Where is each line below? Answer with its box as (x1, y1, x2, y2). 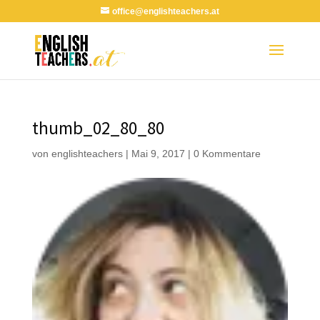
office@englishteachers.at (111, 6, 219, 16)
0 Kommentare (193, 148, 261, 159)
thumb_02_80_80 (31, 116, 164, 139)
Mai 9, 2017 (131, 148, 185, 159)
